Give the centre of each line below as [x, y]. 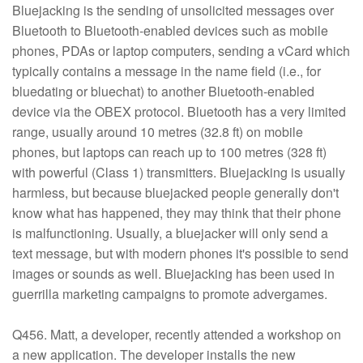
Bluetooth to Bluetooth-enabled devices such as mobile [170, 30]
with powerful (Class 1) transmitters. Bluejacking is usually [179, 172]
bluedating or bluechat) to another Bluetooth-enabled [163, 91]
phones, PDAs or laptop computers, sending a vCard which [181, 51]
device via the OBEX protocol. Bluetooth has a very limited [179, 111]
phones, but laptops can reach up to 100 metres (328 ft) [169, 152]
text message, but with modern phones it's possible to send [180, 253]
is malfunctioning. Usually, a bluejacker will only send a [170, 233]
